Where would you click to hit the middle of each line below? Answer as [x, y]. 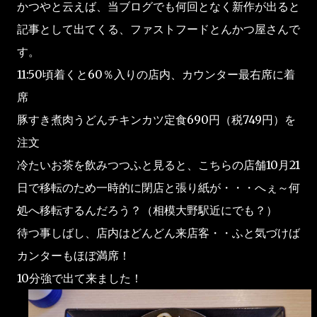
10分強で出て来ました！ [80, 278]
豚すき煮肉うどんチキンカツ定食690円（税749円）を [156, 120]
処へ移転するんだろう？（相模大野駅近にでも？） [147, 210]
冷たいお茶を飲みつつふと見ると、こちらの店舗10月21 [158, 165]
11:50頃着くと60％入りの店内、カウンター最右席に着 [156, 74]
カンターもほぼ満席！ [74, 255]
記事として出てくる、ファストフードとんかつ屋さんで [158, 29]
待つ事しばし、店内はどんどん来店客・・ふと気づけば [158, 233]
